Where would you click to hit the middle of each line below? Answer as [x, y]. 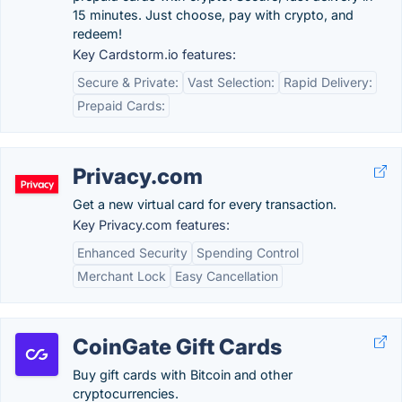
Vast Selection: [231, 82]
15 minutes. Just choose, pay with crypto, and [213, 15]
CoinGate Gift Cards [177, 347]
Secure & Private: [128, 82]
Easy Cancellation [227, 276]
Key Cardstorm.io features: [154, 54]
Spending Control [248, 253]
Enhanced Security [132, 253]
